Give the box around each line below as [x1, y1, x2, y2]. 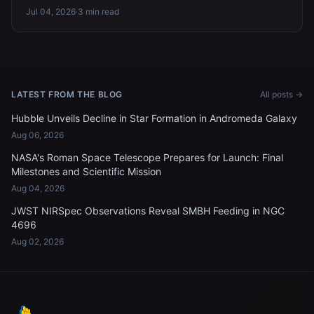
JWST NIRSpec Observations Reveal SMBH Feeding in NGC [11, 205, 285, 217]
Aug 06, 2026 [11, 130, 64, 140]
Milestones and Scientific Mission [11, 165, 161, 177]
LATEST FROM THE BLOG [11, 89, 123, 100]
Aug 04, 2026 [11, 183, 64, 193]
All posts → [260, 89, 303, 100]
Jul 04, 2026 [26, 6, 76, 17]
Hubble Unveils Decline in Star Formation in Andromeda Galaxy [11, 112, 297, 124]
